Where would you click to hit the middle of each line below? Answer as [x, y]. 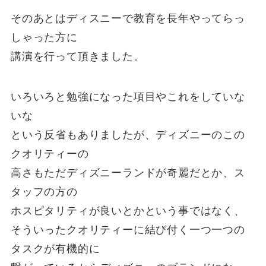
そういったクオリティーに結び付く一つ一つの [128, 230]
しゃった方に [44, 38]
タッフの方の [44, 192]
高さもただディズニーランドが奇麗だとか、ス [128, 173]
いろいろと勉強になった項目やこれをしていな [128, 97]
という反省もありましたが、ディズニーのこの [128, 135]
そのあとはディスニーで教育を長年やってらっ [128, 19]
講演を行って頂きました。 [77, 57]
